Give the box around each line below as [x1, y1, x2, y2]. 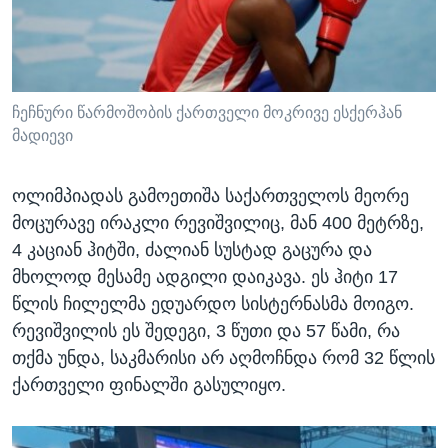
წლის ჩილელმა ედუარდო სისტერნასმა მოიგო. [12, 294, 414, 315]
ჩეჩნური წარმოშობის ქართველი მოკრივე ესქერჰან [12, 104, 402, 122]
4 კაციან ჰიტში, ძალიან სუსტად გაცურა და [12, 240, 372, 261]
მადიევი [12, 127, 73, 145]
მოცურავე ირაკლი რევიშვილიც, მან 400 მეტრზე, [12, 213, 424, 234]
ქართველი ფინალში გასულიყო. [12, 375, 286, 396]
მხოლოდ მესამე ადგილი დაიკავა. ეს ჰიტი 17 [12, 267, 398, 288]
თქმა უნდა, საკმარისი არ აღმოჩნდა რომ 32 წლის [12, 348, 435, 369]
